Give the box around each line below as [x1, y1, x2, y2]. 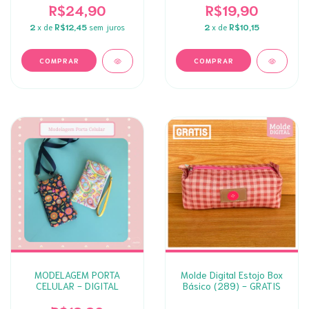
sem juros [89, 21, 125, 32]
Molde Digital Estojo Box [181, 268, 283, 281]
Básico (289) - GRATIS [183, 279, 281, 292]
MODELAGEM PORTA [34, 268, 120, 281]
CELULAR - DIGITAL [36, 279, 119, 292]
